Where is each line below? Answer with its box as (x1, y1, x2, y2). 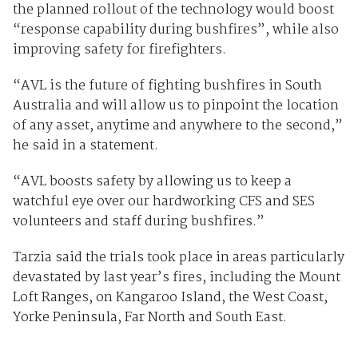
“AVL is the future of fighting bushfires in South (12, 75, 322, 97)
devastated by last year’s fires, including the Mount (12, 267, 340, 289)
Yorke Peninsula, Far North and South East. (12, 307, 287, 329)
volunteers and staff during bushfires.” (12, 211, 265, 233)
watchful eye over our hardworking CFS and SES (12, 191, 315, 213)
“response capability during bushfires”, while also (12, 19, 339, 42)
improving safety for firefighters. (12, 39, 226, 62)
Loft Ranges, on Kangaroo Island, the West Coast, (12, 287, 328, 309)
